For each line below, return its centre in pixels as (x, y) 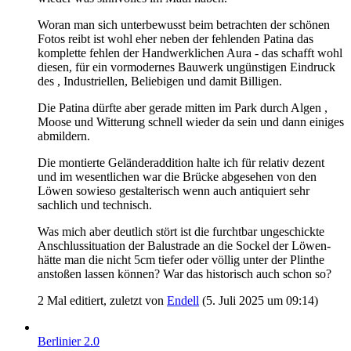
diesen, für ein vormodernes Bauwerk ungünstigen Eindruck (186, 67)
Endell (183, 300)
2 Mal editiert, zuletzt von (102, 300)
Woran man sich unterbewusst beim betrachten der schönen (184, 24)
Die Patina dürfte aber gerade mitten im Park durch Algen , (183, 107)
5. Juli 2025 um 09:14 (260, 300)
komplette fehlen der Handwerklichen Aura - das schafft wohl (190, 52)
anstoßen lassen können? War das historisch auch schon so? (185, 273)
